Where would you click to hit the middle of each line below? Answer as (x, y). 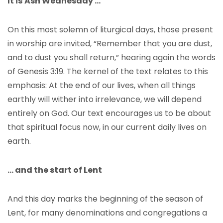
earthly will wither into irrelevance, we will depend (105, 99)
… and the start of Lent (55, 170)
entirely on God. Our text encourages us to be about (109, 113)
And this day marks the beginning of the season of (105, 199)
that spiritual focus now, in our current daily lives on (107, 127)
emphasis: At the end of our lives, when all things (102, 85)
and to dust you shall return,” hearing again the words (111, 57)
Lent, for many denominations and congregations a (107, 213)
